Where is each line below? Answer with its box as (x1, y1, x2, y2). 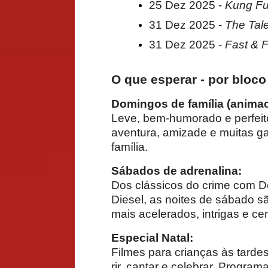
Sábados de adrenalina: (111, 164, 242, 177)
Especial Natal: (111, 231, 193, 244)
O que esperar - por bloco (111, 72, 266, 87)
